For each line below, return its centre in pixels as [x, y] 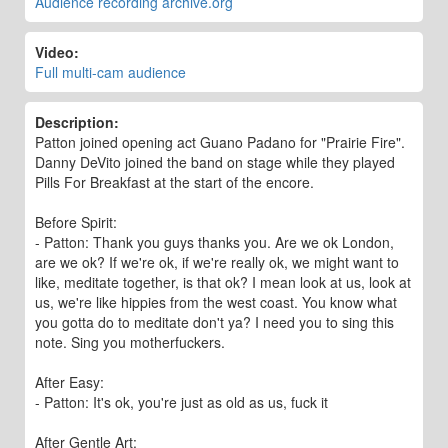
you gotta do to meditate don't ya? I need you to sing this [214, 322]
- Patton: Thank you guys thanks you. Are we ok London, [214, 242]
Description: [77, 122]
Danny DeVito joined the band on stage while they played [215, 162]
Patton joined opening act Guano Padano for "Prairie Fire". [220, 142]
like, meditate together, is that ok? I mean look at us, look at [223, 282]
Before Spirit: [76, 222]
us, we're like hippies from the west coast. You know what [216, 302]
